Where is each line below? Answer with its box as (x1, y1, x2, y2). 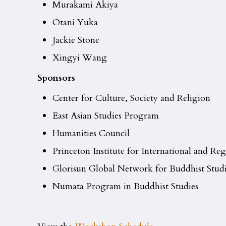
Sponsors (37, 71, 76, 84)
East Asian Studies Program (52, 109, 159, 122)
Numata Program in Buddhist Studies (52, 180, 199, 193)
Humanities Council (52, 127, 130, 140)
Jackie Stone (52, 33, 100, 46)
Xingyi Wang (52, 51, 107, 64)
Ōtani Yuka (52, 16, 98, 29)
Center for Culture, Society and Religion (52, 91, 211, 104)
